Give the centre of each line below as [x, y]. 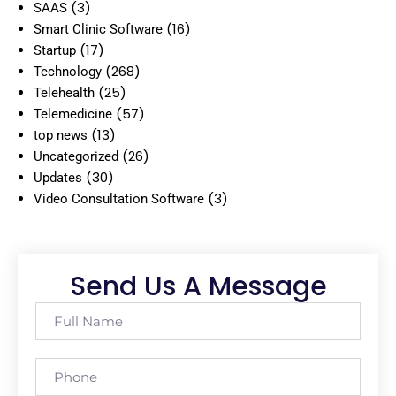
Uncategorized [76, 156]
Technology [68, 71]
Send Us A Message [198, 286]
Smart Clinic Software [98, 29]
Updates [58, 177]
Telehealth [64, 92]
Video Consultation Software [119, 198]
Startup [55, 50]
